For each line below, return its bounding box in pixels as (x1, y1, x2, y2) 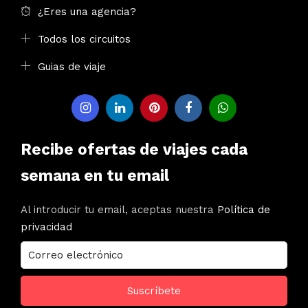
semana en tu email (21, 166, 169, 185)
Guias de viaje (38, 60, 106, 73)
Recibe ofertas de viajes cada (21, 140, 247, 159)
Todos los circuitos (38, 32, 131, 45)
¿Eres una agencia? (38, 5, 136, 18)
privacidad (21, 221, 72, 234)
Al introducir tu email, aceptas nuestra (21, 203, 217, 217)
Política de (217, 203, 270, 217)
